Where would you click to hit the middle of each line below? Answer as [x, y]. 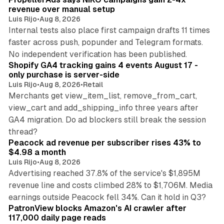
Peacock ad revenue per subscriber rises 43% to [104, 142]
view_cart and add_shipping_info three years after [103, 107]
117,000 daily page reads [57, 217]
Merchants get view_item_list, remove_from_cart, [102, 95]
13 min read [189, 191]
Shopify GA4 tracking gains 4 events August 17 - [103, 65]
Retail [93, 84]
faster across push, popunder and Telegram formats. [105, 42]
